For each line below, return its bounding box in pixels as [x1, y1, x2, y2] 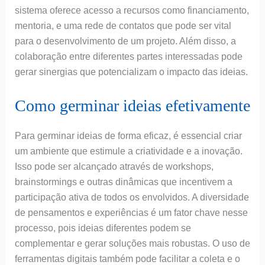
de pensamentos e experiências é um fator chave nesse [14, 207, 248, 218]
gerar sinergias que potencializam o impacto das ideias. [14, 67, 248, 77]
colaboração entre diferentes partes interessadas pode [14, 51, 243, 62]
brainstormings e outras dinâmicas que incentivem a [14, 176, 232, 187]
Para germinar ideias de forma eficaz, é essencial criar [14, 130, 242, 141]
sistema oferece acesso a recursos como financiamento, [14, 5, 249, 16]
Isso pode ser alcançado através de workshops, [14, 161, 214, 172]
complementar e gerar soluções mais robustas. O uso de [14, 238, 250, 248]
